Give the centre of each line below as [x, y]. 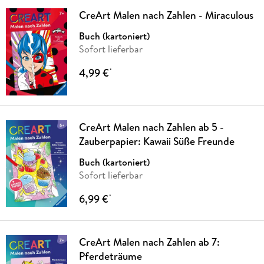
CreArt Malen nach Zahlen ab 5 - [151, 127]
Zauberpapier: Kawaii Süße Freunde [156, 141]
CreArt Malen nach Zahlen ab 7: [149, 242]
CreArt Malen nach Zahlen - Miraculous [166, 15]
